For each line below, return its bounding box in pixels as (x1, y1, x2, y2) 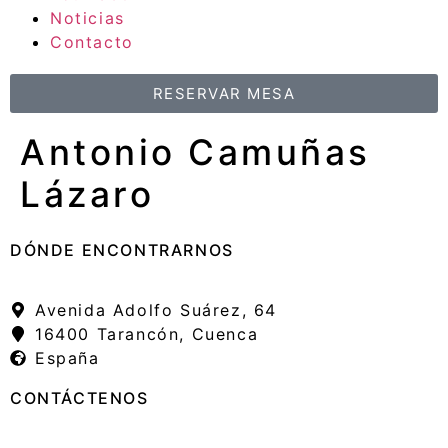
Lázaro (20, 173, 155, 216)
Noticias (50, 8, 125, 28)
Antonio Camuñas (20, 131, 371, 174)
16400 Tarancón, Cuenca (35, 324, 259, 344)
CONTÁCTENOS (10, 388, 149, 408)
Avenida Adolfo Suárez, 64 (35, 300, 277, 320)
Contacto (50, 32, 134, 52)
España (35, 348, 100, 368)
